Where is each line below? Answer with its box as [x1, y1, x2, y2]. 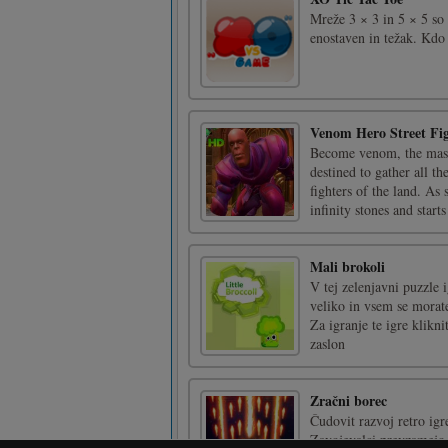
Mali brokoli [310, 256, 385, 277]
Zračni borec [310, 390, 387, 411]
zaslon [310, 334, 345, 353]
